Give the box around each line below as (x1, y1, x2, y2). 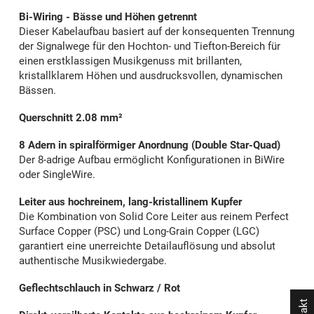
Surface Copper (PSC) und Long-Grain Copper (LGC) (19, 225, 259, 238)
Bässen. (19, 84, 56, 97)
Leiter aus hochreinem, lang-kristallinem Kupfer (19, 196, 242, 209)
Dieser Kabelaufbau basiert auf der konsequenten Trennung (19, 25, 294, 39)
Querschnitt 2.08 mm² (19, 111, 123, 125)
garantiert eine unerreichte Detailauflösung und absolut (19, 240, 275, 253)
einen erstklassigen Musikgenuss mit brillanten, (19, 55, 242, 68)
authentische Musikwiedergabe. (19, 254, 167, 268)
